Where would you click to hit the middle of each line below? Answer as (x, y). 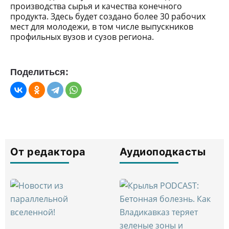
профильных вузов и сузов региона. (82, 37)
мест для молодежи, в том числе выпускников (102, 26)
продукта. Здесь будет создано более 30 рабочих (108, 16)
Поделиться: (39, 72)
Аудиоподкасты (163, 152)
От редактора (48, 152)
